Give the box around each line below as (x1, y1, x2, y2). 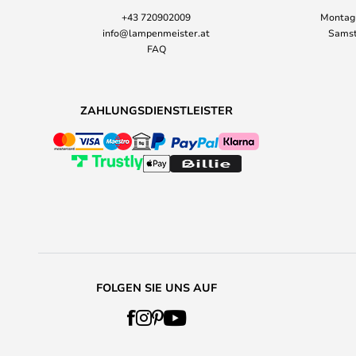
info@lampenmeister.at (103, 26, 210, 39)
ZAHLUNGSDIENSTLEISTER (79, 103, 233, 118)
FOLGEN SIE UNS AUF (95, 280, 217, 295)
